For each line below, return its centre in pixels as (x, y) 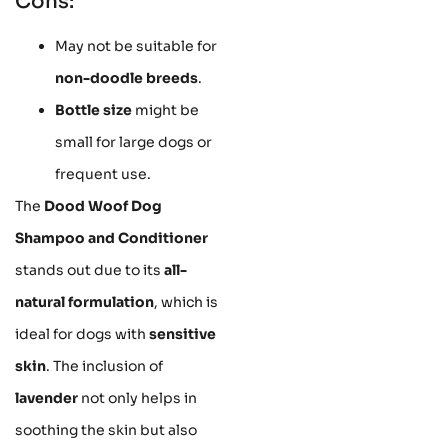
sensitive (182, 334)
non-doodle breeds (126, 78)
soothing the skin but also (106, 430)
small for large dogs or (133, 142)
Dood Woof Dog (103, 206)
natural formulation (84, 302)
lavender (46, 398)
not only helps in (137, 398)
